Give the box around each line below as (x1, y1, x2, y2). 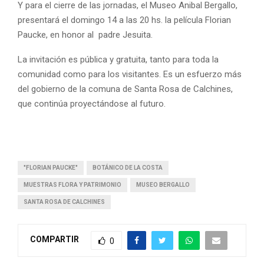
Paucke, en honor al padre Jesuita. (18, 29, 153, 40)
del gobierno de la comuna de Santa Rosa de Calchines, (18, 83, 233, 94)
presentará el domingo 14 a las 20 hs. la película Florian (18, 14, 231, 25)
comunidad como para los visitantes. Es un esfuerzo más (18, 68, 242, 80)
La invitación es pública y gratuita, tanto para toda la (18, 54, 219, 65)
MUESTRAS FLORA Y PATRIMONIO (24, 181, 121, 188)
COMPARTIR (30, 235, 79, 245)
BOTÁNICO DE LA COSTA (93, 164, 163, 171)
